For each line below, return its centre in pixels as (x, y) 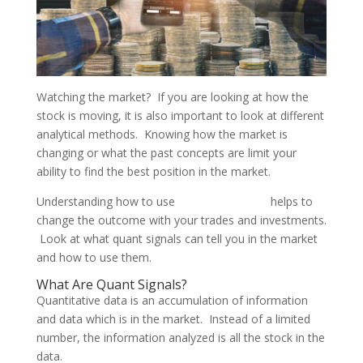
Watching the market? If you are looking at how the (172, 96)
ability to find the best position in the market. (153, 171)
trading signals (222, 201)
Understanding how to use (107, 201)
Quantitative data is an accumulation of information (172, 300)
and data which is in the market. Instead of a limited (173, 318)
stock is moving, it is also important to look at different (180, 115)
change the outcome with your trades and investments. (181, 220)
